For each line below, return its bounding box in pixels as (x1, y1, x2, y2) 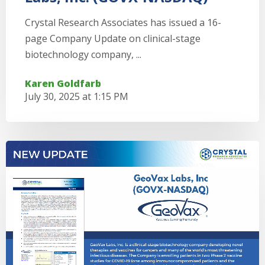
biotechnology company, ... (25, 48, 141, 62)
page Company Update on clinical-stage (25, 32, 201, 46)
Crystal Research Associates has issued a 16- (25, 16, 221, 30)
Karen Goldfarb (25, 77, 101, 91)
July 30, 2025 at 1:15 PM (25, 90, 128, 104)
